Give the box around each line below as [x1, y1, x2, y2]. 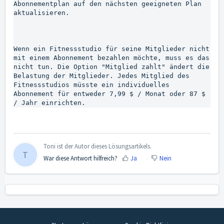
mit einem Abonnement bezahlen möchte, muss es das [13, 53, 209, 61]
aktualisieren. [13, 8, 69, 16]
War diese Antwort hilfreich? [43, 154, 117, 163]
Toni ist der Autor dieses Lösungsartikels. [43, 142, 151, 151]
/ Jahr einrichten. [13, 98, 85, 106]
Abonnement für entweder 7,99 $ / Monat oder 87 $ [13, 89, 205, 97]
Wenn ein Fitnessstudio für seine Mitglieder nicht [13, 44, 209, 52]
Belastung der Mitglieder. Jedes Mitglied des [13, 71, 189, 79]
